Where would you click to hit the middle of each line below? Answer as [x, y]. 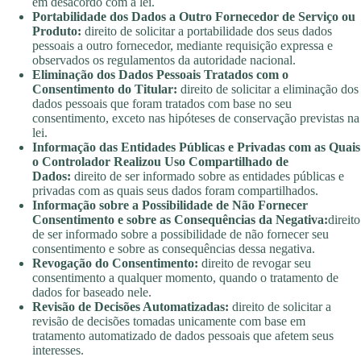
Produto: [57, 31]
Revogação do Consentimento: [115, 263]
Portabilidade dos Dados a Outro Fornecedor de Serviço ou [194, 17]
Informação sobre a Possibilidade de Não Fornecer [170, 205]
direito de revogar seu [255, 263]
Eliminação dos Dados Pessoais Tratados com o [160, 75]
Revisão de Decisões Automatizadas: [131, 307]
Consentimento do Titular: [105, 89]
